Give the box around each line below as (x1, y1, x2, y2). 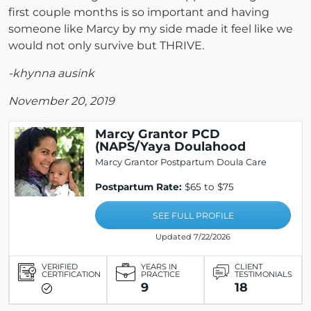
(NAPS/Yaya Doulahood (95, 139, 246, 154)
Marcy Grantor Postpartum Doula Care (95, 157, 267, 168)
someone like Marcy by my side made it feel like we (8, 22, 293, 36)
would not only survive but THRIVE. (8, 39, 207, 53)
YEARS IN (140, 262, 177, 272)
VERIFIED (42, 262, 78, 272)
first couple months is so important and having (8, 6, 269, 19)
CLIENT (235, 262, 263, 272)
